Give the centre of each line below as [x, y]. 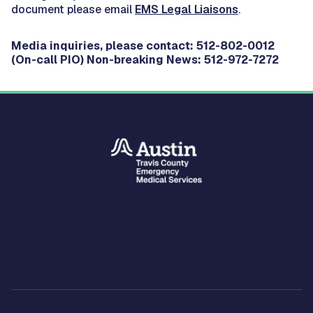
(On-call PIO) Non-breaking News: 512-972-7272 [145, 59]
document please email [73, 9]
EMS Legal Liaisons [187, 9]
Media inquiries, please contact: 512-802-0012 [143, 45]
